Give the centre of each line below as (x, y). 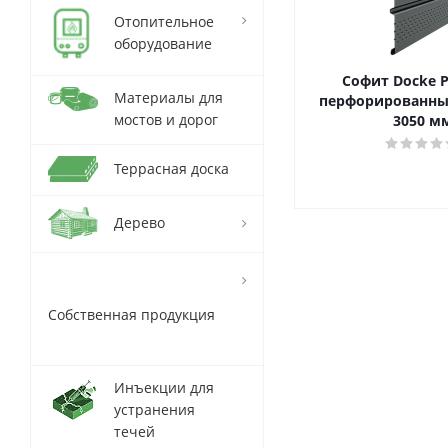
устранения (154, 409)
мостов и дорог (166, 119)
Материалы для (168, 97)
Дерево (139, 222)
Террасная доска (171, 168)
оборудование (163, 43)
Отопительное (164, 21)
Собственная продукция (131, 314)
